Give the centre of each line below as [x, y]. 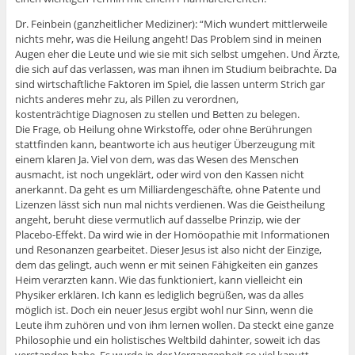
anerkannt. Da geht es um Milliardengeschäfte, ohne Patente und [168, 190]
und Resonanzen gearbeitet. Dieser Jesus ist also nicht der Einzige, [168, 250]
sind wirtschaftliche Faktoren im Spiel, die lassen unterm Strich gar [170, 84]
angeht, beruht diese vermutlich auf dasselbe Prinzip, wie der [157, 220]
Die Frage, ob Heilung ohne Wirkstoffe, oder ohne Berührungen [163, 130]
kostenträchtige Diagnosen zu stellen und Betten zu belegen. [157, 115]
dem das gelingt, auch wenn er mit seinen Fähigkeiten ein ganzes [166, 265]
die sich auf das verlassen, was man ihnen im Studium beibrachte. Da [176, 69]
